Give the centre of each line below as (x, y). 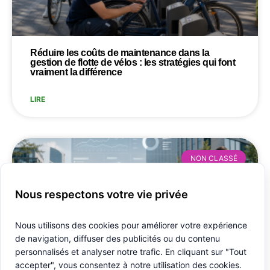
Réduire (47, 53)
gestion (46, 63)
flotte (88, 63)
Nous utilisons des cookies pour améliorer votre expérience (131, 225)
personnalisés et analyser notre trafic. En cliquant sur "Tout (131, 252)
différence (100, 72)
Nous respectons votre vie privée (102, 194)
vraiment (49, 72)
